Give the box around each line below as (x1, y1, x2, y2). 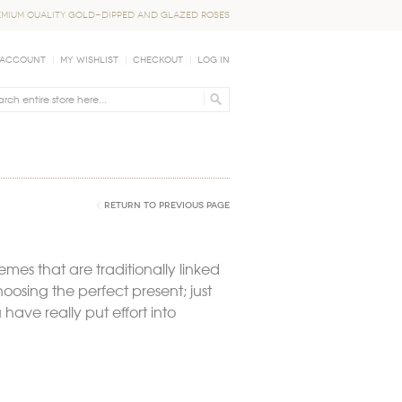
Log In (197, 54, 230, 66)
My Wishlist (60, 54, 118, 66)
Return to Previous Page (104, 200, 230, 211)
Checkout (133, 54, 183, 66)
